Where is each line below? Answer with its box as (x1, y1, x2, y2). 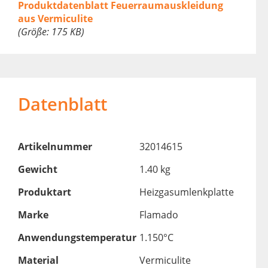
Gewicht (17, 163, 57, 176)
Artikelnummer (17, 140, 92, 154)
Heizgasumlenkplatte (139, 185, 234, 199)
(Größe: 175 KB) (17, 25, 84, 39)
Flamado (139, 208, 178, 222)
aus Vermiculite (17, 12, 93, 26)
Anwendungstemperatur (17, 231, 136, 245)
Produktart (17, 185, 71, 199)
